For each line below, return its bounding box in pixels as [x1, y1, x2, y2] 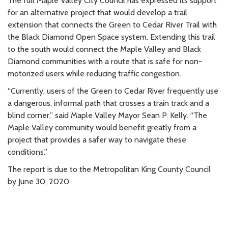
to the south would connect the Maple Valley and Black [8, 44, 201, 54]
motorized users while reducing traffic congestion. [8, 68, 181, 78]
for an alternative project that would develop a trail [8, 7, 187, 17]
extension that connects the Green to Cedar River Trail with [8, 19, 217, 30]
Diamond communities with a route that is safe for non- [8, 56, 202, 66]
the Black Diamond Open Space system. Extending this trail [8, 32, 215, 42]
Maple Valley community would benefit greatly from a [8, 122, 196, 132]
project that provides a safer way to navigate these [8, 134, 186, 145]
